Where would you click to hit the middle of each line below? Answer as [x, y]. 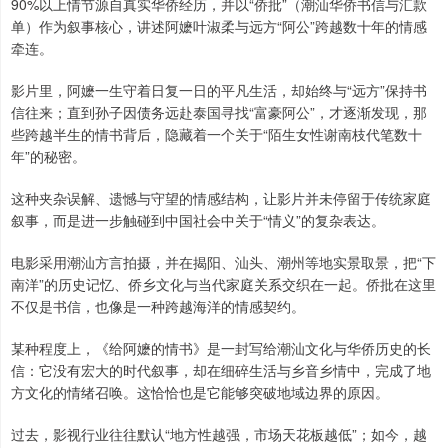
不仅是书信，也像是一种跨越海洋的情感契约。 [158, 306]
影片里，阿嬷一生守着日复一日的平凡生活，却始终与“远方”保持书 [219, 90]
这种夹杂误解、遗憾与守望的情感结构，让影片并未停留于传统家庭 [221, 198]
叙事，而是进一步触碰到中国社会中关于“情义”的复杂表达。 [198, 220]
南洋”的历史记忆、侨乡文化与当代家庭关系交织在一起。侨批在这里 [223, 284]
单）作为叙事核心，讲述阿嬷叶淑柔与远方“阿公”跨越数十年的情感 [219, 26]
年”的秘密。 [48, 156]
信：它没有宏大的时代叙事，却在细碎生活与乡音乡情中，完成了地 [221, 370]
